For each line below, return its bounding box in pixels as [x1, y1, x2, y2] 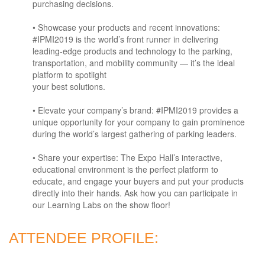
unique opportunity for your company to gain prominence [33, 116, 245, 128]
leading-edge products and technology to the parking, [33, 45, 232, 57]
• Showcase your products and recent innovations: [33, 21, 220, 33]
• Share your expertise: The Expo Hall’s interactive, [33, 151, 222, 163]
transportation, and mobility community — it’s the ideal [33, 57, 235, 69]
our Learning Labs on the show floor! [33, 199, 170, 211]
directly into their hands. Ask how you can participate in [33, 187, 238, 199]
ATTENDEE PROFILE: [9, 230, 159, 246]
